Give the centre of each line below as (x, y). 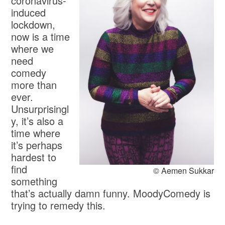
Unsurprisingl (40, 109)
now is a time (41, 37)
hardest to (34, 157)
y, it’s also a (37, 121)
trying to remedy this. (59, 205)
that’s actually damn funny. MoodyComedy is (111, 193)
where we (33, 49)
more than (34, 85)
